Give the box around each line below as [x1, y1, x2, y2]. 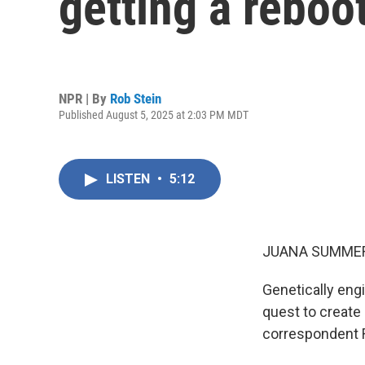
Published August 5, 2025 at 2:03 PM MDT [59, 108, 248, 121]
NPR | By [59, 90, 110, 107]
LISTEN [106, 171, 153, 187]
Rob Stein [110, 90, 161, 107]
